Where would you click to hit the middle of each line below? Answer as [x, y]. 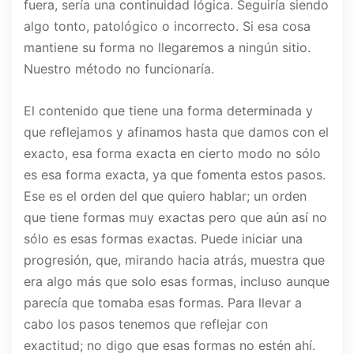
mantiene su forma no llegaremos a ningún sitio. [167, 48]
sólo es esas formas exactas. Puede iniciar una [163, 239]
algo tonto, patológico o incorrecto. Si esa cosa [167, 26]
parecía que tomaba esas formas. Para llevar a [163, 303]
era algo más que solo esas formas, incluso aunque [177, 282]
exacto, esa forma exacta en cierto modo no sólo [172, 154]
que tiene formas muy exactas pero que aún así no [175, 218]
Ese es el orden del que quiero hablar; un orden [165, 196]
